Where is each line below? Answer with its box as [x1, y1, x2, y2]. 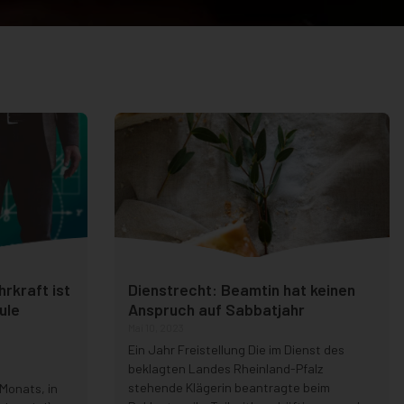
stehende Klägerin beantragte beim [127, 380, 330, 396]
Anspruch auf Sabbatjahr [127, 299, 305, 320]
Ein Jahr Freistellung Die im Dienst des [127, 342, 344, 358]
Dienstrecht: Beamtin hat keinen [127, 280, 355, 300]
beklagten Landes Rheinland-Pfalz [127, 361, 323, 377]
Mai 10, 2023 [127, 321, 184, 335]
